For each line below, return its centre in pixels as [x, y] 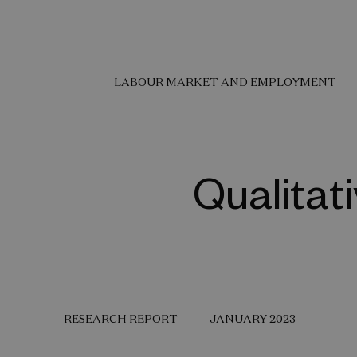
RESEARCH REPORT [121, 319]
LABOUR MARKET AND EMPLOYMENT [225, 82]
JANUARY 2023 [253, 319]
